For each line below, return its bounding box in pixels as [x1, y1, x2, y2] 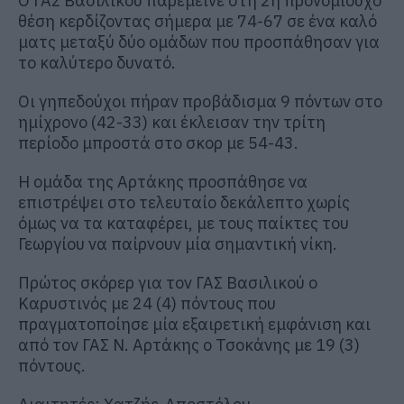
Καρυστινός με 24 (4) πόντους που [18, 292, 276, 314]
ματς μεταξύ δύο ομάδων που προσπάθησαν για [18, 31, 380, 52]
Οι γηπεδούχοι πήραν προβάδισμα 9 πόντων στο [18, 90, 382, 112]
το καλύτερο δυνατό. [18, 51, 176, 73]
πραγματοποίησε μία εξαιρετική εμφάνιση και [18, 313, 371, 335]
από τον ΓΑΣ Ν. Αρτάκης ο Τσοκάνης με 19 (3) [18, 334, 360, 355]
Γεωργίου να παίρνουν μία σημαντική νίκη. [18, 233, 337, 254]
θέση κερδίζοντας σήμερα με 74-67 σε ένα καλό [18, 10, 377, 32]
